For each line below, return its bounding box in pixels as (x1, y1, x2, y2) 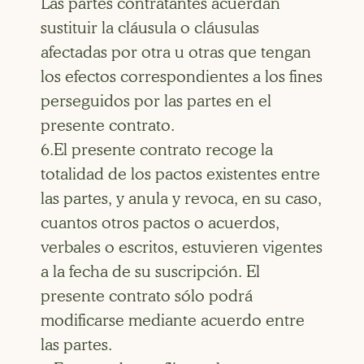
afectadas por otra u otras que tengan (41, 41, 311, 62)
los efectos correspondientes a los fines (41, 66, 323, 86)
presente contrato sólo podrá (41, 285, 253, 305)
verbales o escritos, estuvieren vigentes (41, 236, 323, 257)
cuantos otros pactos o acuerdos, (41, 212, 279, 232)
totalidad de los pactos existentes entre (41, 163, 320, 184)
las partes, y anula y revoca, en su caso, (41, 188, 322, 208)
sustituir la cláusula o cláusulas (41, 17, 259, 37)
